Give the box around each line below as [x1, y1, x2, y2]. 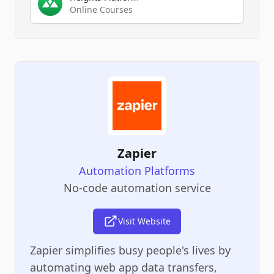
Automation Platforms [79, 163, 195, 178]
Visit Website [118, 215, 171, 227]
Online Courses [70, 3, 133, 15]
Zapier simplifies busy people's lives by [30, 242, 231, 257]
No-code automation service [63, 180, 211, 195]
